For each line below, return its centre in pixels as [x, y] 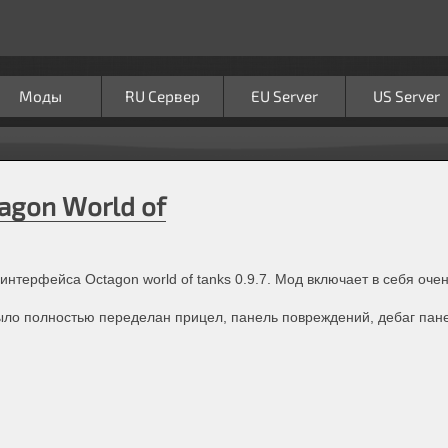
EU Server [284, 95]
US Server [406, 95]
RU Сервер [162, 95]
